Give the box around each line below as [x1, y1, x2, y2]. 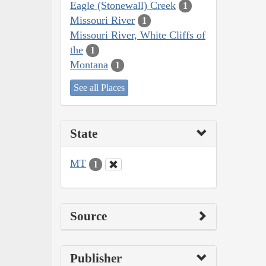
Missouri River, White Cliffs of [70, 28, 205, 41]
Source [70, 208, 107, 223]
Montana [70, 58, 108, 71]
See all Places [74, 83, 125, 93]
